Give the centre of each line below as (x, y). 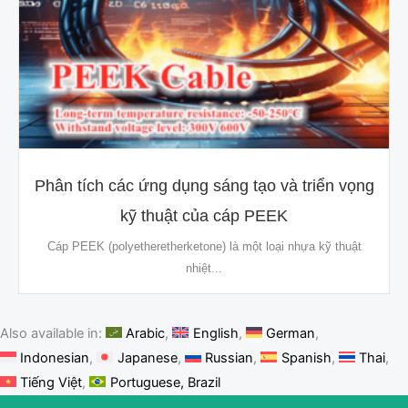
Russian (229, 358)
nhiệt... (204, 269)
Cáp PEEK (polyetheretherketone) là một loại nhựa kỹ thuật (204, 247)
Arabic (146, 334)
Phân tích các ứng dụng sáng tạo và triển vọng (204, 186)
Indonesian (55, 358)
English (215, 334)
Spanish (306, 358)
